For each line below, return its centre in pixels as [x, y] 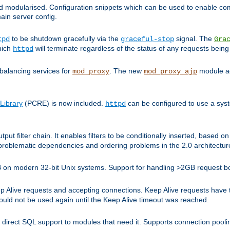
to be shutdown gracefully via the [65, 38]
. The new [127, 71]
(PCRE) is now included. [64, 103]
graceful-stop [147, 39]
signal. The [194, 38]
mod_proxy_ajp [170, 71]
